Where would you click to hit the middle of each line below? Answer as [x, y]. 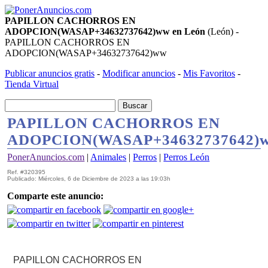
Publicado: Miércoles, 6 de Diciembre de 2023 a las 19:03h [89, 179]
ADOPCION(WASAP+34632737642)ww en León [105, 31]
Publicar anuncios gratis [50, 73]
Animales [109, 157]
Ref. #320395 [27, 172]
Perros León [187, 157]
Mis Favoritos [209, 73]
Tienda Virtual [32, 84]
